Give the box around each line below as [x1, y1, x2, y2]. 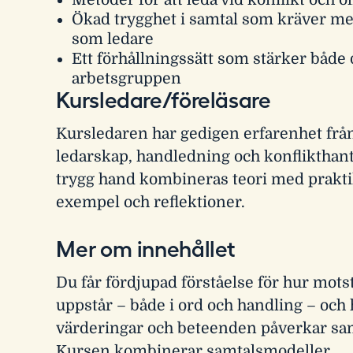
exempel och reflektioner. [56, 194, 246, 212]
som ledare [71, 31, 154, 49]
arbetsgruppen [71, 70, 181, 88]
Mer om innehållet [56, 236, 236, 262]
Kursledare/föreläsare [56, 87, 271, 113]
